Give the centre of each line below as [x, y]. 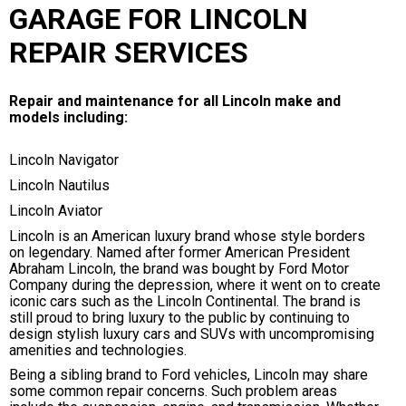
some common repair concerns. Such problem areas [173, 391]
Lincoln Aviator [56, 211]
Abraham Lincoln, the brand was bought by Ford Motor [179, 268]
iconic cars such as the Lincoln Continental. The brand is [185, 301]
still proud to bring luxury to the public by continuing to [179, 317]
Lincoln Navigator [64, 160]
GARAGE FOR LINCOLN [159, 19]
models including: [68, 117]
